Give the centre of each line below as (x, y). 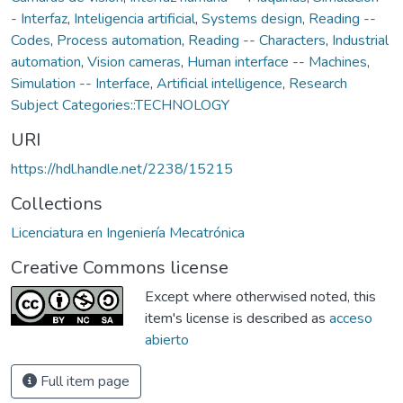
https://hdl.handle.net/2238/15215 (122, 169)
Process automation (119, 40)
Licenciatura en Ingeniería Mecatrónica (128, 233)
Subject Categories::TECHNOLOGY (120, 105)
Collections (57, 203)
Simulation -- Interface (81, 83)
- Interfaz (39, 18)
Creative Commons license (120, 267)
